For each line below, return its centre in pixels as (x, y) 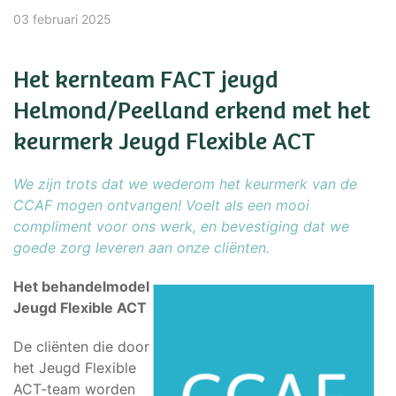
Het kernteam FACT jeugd (146, 78)
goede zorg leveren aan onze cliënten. (141, 247)
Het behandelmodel (81, 286)
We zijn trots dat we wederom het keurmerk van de (185, 184)
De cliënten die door (81, 346)
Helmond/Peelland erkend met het (192, 109)
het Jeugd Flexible (75, 368)
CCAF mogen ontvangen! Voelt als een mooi (161, 205)
